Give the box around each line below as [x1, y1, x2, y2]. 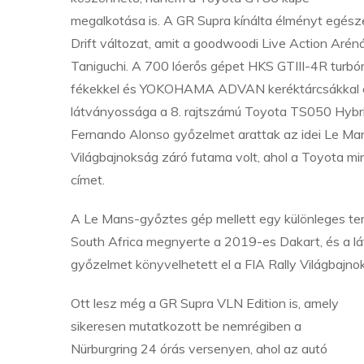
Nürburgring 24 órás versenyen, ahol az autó [71, 340, 327, 357]
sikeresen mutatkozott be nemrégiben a [71, 318, 301, 334]
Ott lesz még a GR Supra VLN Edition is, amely [71, 295, 339, 311]
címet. [71, 171, 108, 188]
